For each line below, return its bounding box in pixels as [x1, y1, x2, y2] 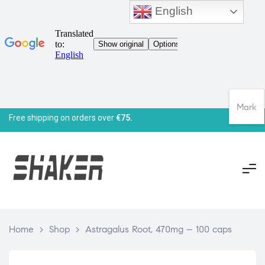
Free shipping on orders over [9, 112, 116, 122]
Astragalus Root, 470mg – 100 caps [85, 223, 232, 235]
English [152, 4, 193, 17]
